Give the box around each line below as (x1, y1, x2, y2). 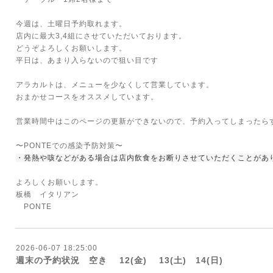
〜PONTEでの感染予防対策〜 (16, 141, 123, 150)
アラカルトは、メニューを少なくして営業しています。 (16, 80, 214, 89)
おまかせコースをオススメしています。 (16, 93, 158, 101)
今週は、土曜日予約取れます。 (16, 19, 127, 28)
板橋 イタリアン (16, 190, 87, 199)
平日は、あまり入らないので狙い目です (16, 56, 158, 65)
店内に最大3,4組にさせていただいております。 (16, 32, 186, 40)
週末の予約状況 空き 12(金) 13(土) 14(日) (16, 255, 223, 265)
